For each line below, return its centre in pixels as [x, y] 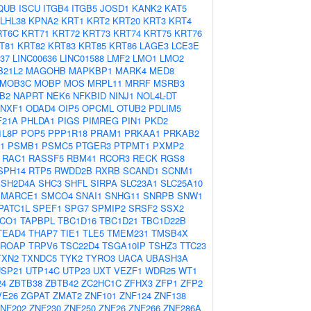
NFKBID [90, 95]
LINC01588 [82, 58]
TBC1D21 [119, 220]
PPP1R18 [68, 133]
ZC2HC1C [101, 283]
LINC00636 [35, 58]
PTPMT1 [132, 145]
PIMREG [101, 120]
